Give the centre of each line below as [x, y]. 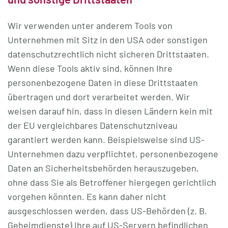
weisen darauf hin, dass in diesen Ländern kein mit [110, 111]
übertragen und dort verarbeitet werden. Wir [99, 97]
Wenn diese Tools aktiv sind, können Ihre [90, 68]
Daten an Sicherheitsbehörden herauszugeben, [103, 168]
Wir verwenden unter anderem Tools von [90, 25]
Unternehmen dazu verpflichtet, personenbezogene [113, 154]
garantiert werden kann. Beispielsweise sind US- [106, 139]
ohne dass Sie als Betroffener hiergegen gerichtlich [112, 182]
